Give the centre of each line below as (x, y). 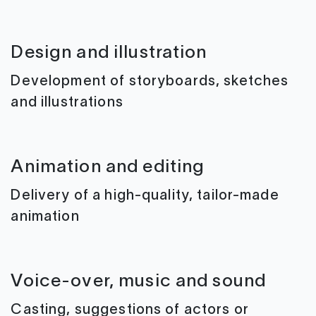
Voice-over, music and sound (139, 281)
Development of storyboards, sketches (150, 81)
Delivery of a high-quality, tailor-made (145, 196)
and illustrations (67, 103)
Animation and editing (108, 167)
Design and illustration (109, 53)
